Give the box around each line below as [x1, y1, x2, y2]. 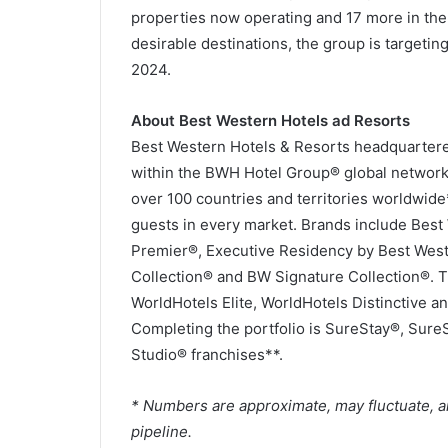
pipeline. [130, 422, 192, 441]
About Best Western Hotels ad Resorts [130, 111, 410, 130]
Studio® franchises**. [130, 345, 283, 364]
